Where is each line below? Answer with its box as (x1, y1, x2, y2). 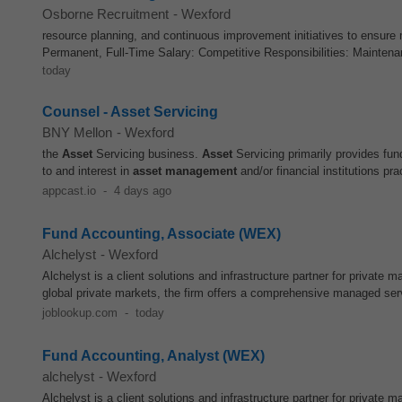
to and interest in (42, 164, 133, 178)
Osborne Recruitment (42, 6, 169, 22)
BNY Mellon (42, 125, 112, 140)
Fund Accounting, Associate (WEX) (42, 226, 281, 241)
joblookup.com (42, 306, 118, 319)
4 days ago (113, 184, 171, 197)
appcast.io (42, 184, 96, 197)
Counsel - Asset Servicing (42, 104, 218, 119)
